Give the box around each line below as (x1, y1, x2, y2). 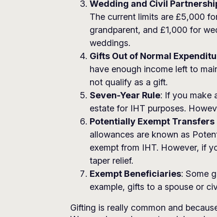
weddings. (90, 38, 130, 48)
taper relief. (90, 155, 133, 166)
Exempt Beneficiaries (90, 169, 181, 179)
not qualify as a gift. (90, 77, 168, 87)
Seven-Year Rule (90, 90, 160, 100)
